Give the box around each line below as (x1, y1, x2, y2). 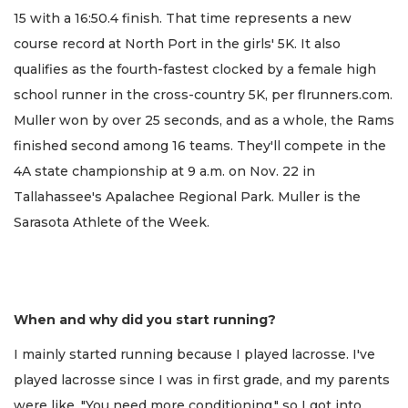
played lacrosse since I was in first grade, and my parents (14, 372, 390, 389)
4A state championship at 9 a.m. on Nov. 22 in (14, 162, 315, 179)
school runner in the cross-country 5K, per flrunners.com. (14, 86, 393, 103)
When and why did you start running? (14, 311, 276, 328)
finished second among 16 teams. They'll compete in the (14, 137, 386, 154)
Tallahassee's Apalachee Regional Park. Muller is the (14, 188, 361, 205)
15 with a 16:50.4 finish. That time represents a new (14, 9, 352, 26)
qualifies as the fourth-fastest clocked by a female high (14, 60, 376, 77)
